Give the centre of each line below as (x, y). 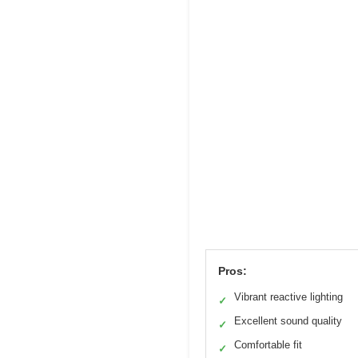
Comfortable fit (268, 345)
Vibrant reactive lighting (288, 297)
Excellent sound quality (288, 321)
